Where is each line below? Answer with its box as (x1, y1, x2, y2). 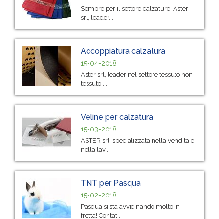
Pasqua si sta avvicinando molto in (81, 202, 180, 210)
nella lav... (81, 145, 109, 153)
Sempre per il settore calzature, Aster (81, 4, 188, 12)
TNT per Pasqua (81, 178, 141, 188)
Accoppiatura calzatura (81, 46, 165, 56)
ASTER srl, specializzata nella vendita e (81, 136, 194, 144)
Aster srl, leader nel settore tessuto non (81, 70, 193, 78)
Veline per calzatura (81, 112, 153, 122)
